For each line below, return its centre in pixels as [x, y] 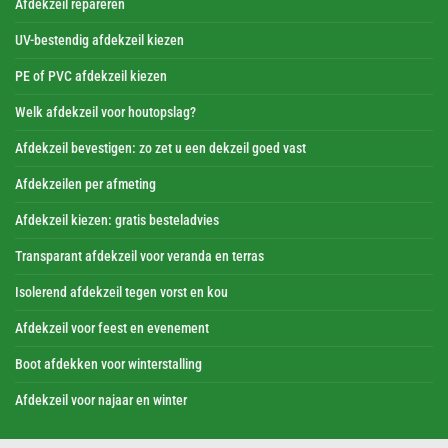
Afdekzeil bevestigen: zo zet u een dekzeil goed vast [160, 148]
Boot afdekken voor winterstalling [108, 364]
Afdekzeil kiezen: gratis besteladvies [117, 220]
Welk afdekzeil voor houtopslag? [105, 112]
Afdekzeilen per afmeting [85, 184]
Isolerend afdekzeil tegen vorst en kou [121, 292]
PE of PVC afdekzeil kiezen [91, 76]
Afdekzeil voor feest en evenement [112, 328]
